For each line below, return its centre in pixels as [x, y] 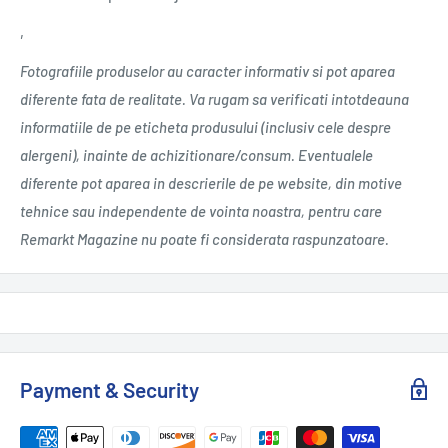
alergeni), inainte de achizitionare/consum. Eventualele [196, 154]
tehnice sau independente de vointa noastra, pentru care [201, 210]
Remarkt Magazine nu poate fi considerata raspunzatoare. [204, 238]
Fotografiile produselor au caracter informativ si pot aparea [207, 70]
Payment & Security [109, 389]
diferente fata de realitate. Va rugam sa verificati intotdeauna [214, 98]
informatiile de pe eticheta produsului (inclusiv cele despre [205, 126]
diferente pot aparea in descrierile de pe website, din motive [211, 182]
